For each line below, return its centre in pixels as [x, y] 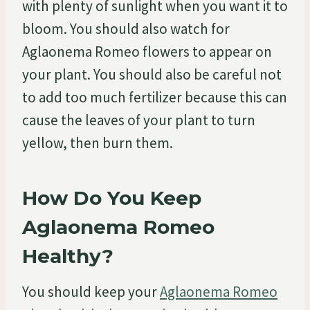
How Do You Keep [112, 198]
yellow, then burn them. [98, 143]
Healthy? [68, 256]
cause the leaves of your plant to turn [139, 120]
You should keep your [91, 291]
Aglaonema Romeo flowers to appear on [147, 51]
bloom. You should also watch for [126, 28]
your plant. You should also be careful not [152, 74]
